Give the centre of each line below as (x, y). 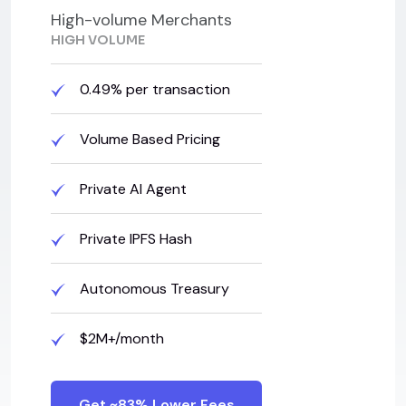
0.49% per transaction (153, 89)
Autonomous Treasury (153, 288)
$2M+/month (120, 338)
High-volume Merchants (141, 19)
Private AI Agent (131, 188)
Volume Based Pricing (148, 139)
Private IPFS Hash (134, 238)
